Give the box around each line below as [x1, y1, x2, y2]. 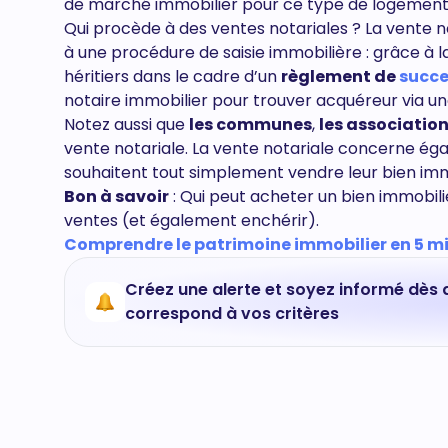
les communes [189, 113, 312, 136]
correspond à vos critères [125, 302, 339, 325]
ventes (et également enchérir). [64, 209, 319, 232]
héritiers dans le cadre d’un [64, 65, 281, 88]
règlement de [281, 65, 399, 88]
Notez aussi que [64, 113, 189, 136]
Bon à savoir [64, 185, 169, 208]
